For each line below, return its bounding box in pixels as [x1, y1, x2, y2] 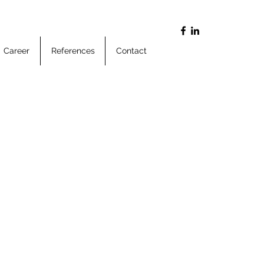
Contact [115, 46, 147, 55]
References [51, 46, 95, 55]
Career [4, 46, 29, 55]
